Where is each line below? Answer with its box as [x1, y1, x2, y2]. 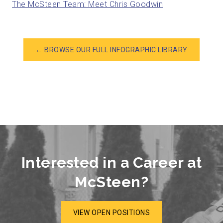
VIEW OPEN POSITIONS [73, 209, 150, 217]
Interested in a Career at [21, 153, 202, 171]
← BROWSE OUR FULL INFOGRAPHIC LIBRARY [35, 46, 188, 54]
